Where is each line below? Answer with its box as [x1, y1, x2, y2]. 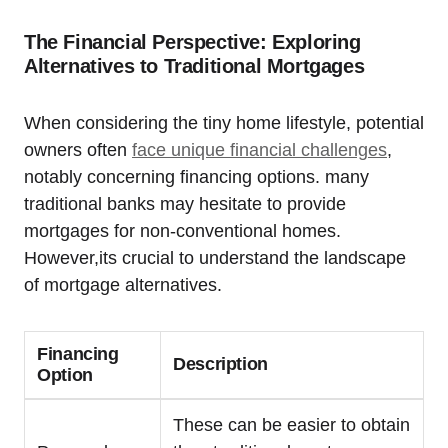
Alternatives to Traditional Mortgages [24, 54, 365, 77]
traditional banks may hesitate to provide [24, 193, 346, 214]
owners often [24, 139, 132, 160]
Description [173, 353, 269, 374]
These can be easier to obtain [173, 414, 410, 435]
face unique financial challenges [132, 139, 387, 160]
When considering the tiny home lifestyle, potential [24, 112, 424, 133]
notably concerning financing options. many [24, 166, 369, 187]
